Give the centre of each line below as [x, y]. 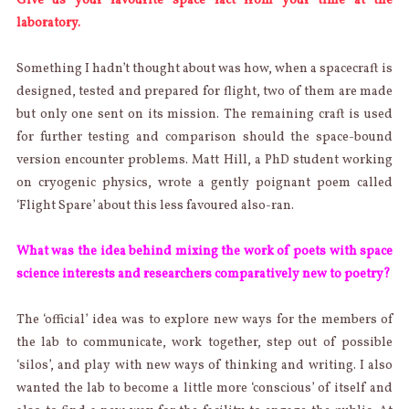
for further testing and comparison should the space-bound [204, 137]
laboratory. [48, 23]
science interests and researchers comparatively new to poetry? [203, 274]
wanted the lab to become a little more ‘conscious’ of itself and [204, 388]
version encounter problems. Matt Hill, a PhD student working [204, 160]
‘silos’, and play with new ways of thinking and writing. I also [204, 365]
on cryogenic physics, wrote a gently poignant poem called [204, 183]
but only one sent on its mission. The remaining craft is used [204, 114]
